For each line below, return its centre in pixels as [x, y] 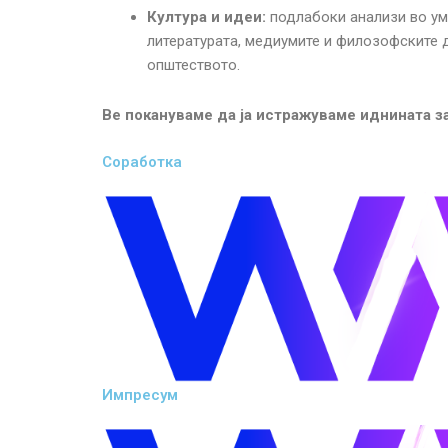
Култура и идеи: [206, 16]
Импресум [140, 394]
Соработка [142, 162]
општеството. [193, 64]
